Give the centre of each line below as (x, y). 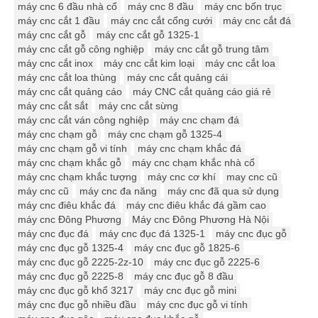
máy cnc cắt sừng (138, 106)
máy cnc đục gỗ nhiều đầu (77, 305)
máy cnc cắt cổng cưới (161, 21)
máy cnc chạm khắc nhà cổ (193, 163)
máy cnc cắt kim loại (149, 64)
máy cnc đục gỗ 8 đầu (184, 276)
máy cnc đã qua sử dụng (223, 191)
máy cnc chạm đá (199, 120)
